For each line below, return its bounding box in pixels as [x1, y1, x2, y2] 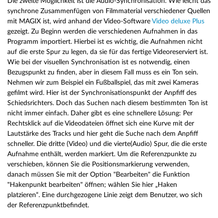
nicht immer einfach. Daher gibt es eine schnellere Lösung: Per [7, 109, 193, 117]
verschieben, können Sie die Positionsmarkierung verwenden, [7, 160, 189, 168]
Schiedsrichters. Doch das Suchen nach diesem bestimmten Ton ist [7, 99, 208, 107]
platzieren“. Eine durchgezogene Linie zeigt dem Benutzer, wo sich [7, 191, 202, 199]
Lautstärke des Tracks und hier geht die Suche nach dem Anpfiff [7, 129, 198, 137]
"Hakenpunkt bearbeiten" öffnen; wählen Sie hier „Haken [7, 181, 177, 188]
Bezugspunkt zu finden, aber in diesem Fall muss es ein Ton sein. [7, 68, 198, 76]
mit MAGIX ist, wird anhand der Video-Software [7, 17, 152, 25]
